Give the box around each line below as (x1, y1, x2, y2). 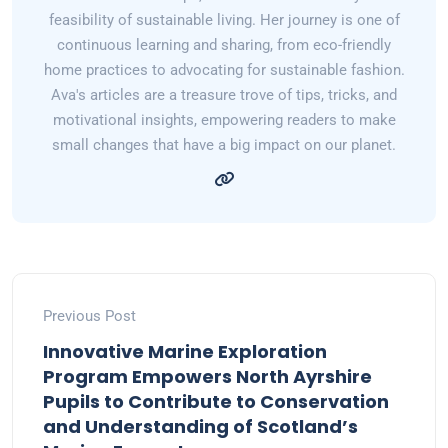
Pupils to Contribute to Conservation (43, 389, 389, 415)
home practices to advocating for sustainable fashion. (43, 61, 405, 80)
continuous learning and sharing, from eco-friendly (57, 36, 391, 55)
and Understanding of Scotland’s (43, 414, 358, 440)
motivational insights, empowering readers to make (52, 111, 396, 130)
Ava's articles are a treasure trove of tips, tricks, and (51, 86, 397, 105)
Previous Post (43, 307, 136, 326)
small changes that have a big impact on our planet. (52, 136, 396, 155)
